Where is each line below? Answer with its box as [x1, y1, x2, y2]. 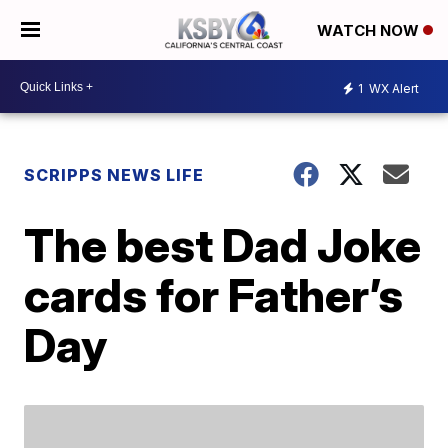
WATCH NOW [317, 21, 423, 41]
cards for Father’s [24, 267, 404, 323]
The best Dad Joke [24, 217, 422, 273]
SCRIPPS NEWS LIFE [24, 165, 205, 185]
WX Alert [366, 80, 419, 96]
